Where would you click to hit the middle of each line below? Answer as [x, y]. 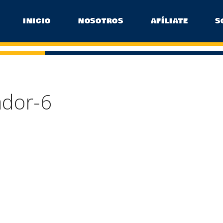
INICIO [37, 21]
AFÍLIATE [169, 21]
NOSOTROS [101, 21]
